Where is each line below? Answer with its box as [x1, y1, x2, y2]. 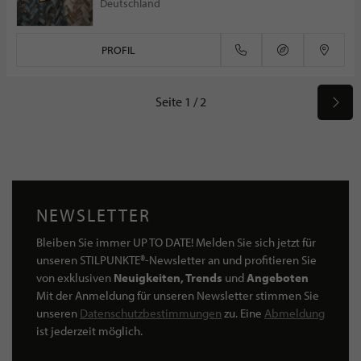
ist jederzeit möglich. [36, 323, 143, 338]
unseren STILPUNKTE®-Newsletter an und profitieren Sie [36, 252, 317, 268]
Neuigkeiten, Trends [114, 270, 222, 285]
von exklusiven [36, 270, 114, 285]
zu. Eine [222, 305, 264, 321]
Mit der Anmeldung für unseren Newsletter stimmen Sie [36, 288, 319, 303]
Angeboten [247, 270, 309, 285]
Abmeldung [264, 305, 325, 321]
